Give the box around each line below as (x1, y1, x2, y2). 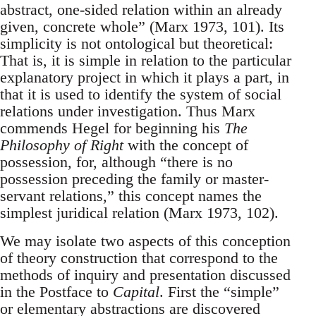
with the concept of (123, 136, 248, 154)
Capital (113, 283, 159, 301)
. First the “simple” (159, 283, 279, 301)
